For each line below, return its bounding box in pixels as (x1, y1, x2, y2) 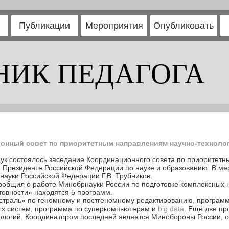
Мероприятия (85, 20, 143, 31)
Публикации (19, 20, 70, 31)
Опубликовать (153, 20, 214, 31)
